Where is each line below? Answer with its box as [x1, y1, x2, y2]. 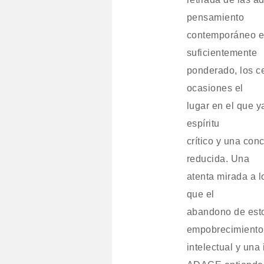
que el [186, 189, 214, 199]
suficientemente [186, 48, 258, 58]
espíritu [186, 118, 220, 128]
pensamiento [186, 12, 245, 22]
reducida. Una [186, 154, 250, 164]
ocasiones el [186, 83, 243, 93]
